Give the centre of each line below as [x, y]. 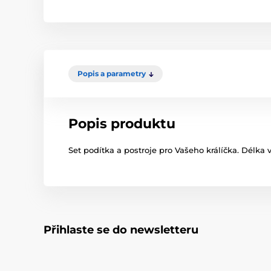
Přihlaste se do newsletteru [121, 230]
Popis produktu [122, 124]
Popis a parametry [112, 73]
